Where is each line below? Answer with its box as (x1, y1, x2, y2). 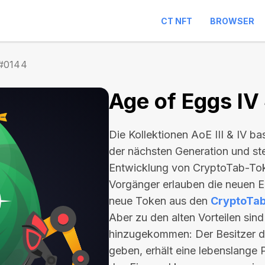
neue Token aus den (109, 195, 211, 207)
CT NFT (161, 16, 192, 26)
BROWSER (210, 16, 254, 26)
